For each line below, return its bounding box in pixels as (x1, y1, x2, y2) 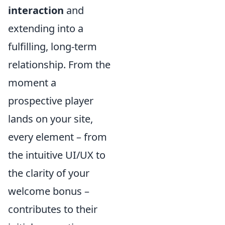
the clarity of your (8, 166, 89, 180)
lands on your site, (8, 111, 93, 126)
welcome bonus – (8, 184, 89, 198)
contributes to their (8, 202, 97, 216)
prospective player (8, 93, 93, 107)
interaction (8, 3, 64, 17)
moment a (8, 75, 56, 89)
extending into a (8, 21, 83, 35)
